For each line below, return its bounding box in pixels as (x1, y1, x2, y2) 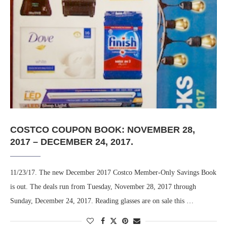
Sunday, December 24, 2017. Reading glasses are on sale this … (10, 197, 194, 205)
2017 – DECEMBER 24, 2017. (10, 137, 133, 147)
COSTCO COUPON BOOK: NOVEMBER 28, (10, 125, 195, 135)
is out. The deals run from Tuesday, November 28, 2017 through (10, 183, 196, 191)
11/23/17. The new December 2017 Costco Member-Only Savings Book (10, 169, 216, 177)
